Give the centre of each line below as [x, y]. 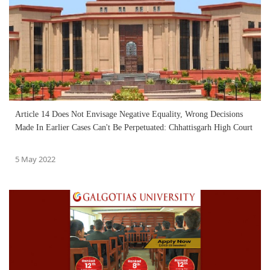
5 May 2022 [35, 159]
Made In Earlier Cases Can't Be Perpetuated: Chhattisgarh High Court [134, 127]
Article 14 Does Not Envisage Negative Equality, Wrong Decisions [129, 114]
